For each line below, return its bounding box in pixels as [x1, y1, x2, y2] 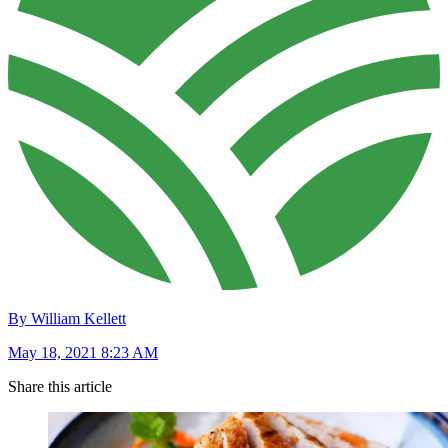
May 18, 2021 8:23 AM [8, 344, 158, 362]
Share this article [8, 378, 112, 396]
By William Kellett [8, 310, 126, 328]
